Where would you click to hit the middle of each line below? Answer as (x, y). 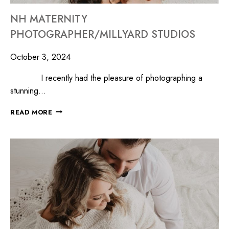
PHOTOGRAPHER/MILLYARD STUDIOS (103, 34)
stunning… (28, 90)
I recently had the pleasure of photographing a (106, 78)
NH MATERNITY (49, 19)
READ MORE (31, 112)
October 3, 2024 (40, 57)
